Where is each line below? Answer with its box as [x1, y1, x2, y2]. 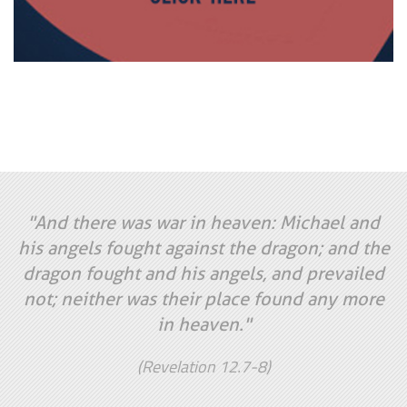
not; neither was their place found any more [23, 287, 384, 310]
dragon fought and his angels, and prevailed [23, 262, 384, 284]
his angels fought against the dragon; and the [17, 236, 390, 259]
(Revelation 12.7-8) [136, 353, 271, 379]
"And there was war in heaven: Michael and [27, 211, 380, 233]
